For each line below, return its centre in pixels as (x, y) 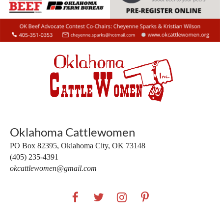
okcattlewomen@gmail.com (53, 168)
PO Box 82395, (35, 145)
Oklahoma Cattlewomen (72, 132)
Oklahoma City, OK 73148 (103, 145)
